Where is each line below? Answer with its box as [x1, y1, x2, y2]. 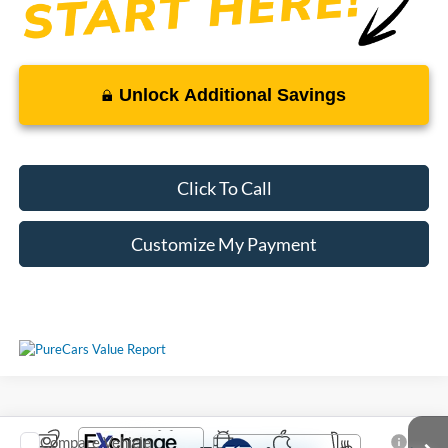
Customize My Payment [131, 233, 317, 256]
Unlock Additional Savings [119, 85, 346, 106]
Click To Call [176, 177, 272, 200]
